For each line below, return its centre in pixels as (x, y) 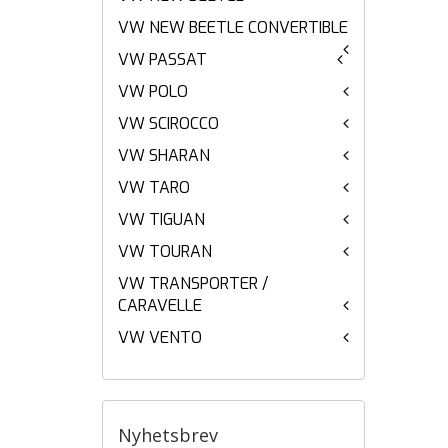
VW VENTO (160, 337)
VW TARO (154, 187)
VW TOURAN (165, 251)
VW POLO (153, 91)
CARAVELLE (160, 305)
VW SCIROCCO (168, 123)
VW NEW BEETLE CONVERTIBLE (233, 27)
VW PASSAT (162, 59)
